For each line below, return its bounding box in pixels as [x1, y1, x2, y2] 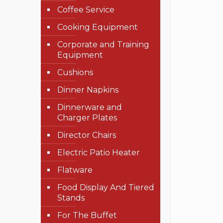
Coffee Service [57, 5, 114, 14]
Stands [57, 193, 85, 203]
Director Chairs [57, 130, 116, 140]
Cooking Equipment [57, 22, 138, 32]
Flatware [57, 165, 93, 175]
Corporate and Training [57, 40, 149, 49]
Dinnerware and [57, 103, 122, 112]
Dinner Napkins [57, 85, 118, 95]
